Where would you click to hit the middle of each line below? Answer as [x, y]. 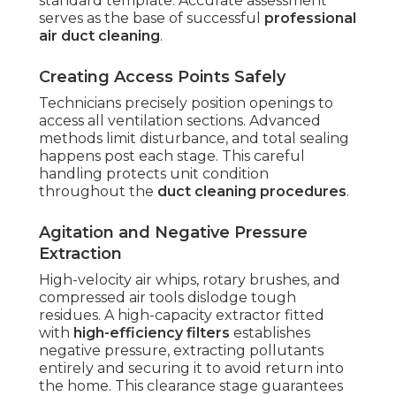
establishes [270, 333]
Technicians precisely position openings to [186, 103]
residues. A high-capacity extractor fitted [182, 316]
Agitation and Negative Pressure [173, 233]
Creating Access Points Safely [162, 77]
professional [310, 19]
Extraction [80, 254]
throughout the [98, 192]
